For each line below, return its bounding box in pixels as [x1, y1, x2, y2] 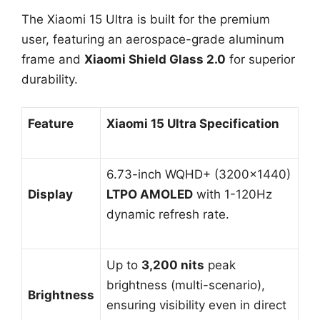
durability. [21, 71, 78, 86]
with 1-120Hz [193, 187, 272, 202]
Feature [28, 116, 74, 131]
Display [28, 187, 73, 202]
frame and [21, 51, 84, 66]
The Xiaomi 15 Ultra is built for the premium [21, 11, 270, 26]
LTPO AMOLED [106, 187, 193, 202]
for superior [226, 51, 295, 66]
